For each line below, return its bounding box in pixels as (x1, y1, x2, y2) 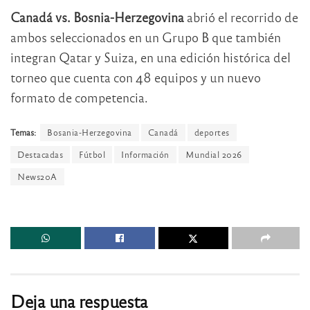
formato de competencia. (10, 89, 148, 105)
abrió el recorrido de (184, 8, 298, 25)
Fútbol (79, 149, 105, 161)
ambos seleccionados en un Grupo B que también (10, 28, 281, 45)
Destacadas (17, 149, 63, 161)
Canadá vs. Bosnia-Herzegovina (10, 8, 184, 25)
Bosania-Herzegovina (47, 127, 132, 138)
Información (121, 149, 170, 161)
